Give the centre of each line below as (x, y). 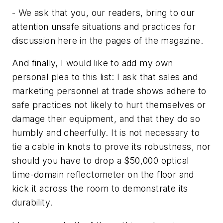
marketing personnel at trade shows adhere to (109, 91)
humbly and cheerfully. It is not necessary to (106, 133)
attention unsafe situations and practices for (104, 26)
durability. (32, 203)
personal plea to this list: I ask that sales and (105, 77)
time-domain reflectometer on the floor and (103, 175)
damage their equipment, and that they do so (106, 119)
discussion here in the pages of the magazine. (108, 40)
